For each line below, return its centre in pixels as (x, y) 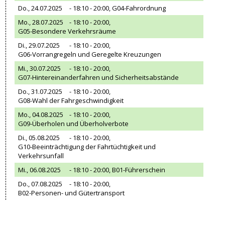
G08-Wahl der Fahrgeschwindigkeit (71, 100)
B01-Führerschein (139, 170)
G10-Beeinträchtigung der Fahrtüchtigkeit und (87, 147)
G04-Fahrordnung (139, 8)
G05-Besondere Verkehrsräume (67, 31)
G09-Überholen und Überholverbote (74, 124)
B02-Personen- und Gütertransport (72, 193)
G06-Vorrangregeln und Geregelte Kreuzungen (90, 54)
